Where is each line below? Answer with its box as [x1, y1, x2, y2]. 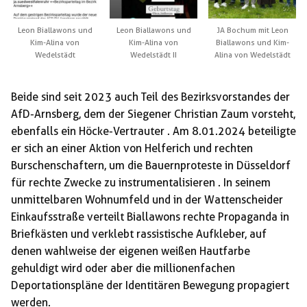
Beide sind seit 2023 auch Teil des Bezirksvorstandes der [11, 90, 290, 103]
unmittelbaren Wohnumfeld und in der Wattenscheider [11, 193, 283, 206]
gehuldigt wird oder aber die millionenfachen [11, 261, 235, 275]
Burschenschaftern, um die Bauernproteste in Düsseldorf [11, 158, 291, 172]
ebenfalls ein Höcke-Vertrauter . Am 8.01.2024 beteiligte [11, 124, 296, 138]
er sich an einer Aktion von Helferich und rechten [11, 141, 253, 155]
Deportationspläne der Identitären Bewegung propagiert [11, 278, 289, 292]
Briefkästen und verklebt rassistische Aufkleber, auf [11, 227, 267, 241]
